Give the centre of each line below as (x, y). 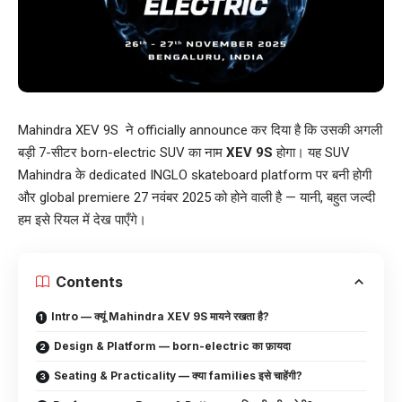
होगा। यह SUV (311, 153)
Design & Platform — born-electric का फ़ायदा (172, 346)
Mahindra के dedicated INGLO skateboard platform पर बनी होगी (195, 175)
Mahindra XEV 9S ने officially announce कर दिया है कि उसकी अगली (200, 131)
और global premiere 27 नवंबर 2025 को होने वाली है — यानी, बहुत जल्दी (197, 198)
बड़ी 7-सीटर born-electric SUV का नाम (122, 153)
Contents (89, 282)
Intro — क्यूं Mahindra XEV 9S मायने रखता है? (160, 317)
